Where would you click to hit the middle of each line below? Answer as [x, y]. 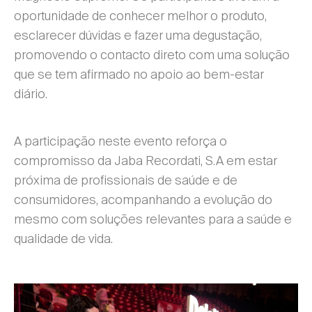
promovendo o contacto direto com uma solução [152, 55]
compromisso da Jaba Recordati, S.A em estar [146, 161]
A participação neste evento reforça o [120, 141]
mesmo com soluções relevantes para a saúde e [153, 219]
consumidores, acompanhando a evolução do [143, 200]
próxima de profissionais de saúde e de [126, 180]
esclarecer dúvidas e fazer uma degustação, [138, 35]
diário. [32, 94]
